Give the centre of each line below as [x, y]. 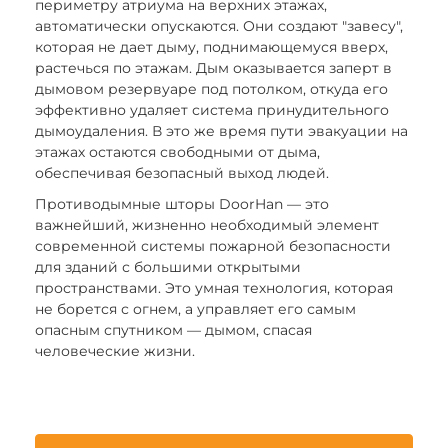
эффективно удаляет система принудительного [212, 109]
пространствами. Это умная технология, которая [214, 287]
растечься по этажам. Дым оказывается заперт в [213, 67]
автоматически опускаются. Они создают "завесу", [219, 25]
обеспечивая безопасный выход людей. [182, 172]
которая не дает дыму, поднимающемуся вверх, [211, 46]
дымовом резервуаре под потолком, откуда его [211, 88]
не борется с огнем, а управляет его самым [195, 308]
